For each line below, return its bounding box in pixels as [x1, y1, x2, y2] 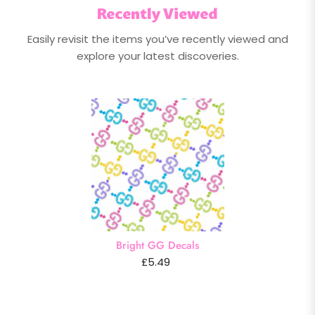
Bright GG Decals [116, 237, 199, 253]
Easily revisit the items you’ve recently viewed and [27, 31, 288, 46]
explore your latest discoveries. [76, 48, 239, 63]
